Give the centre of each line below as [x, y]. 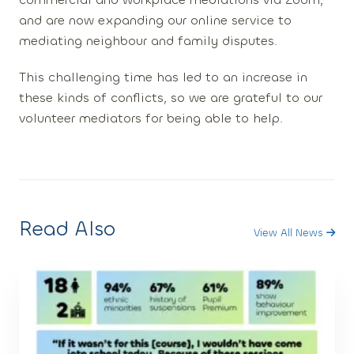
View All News [290, 232]
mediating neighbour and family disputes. [150, 40]
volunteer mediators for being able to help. [151, 118]
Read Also [67, 229]
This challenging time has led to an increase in [163, 77]
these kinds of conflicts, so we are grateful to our [171, 97]
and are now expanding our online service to [155, 20]
